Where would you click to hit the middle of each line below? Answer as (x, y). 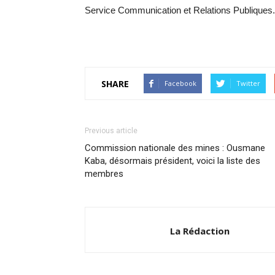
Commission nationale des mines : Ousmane (175, 148)
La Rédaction (200, 231)
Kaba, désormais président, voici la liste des (172, 161)
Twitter (248, 83)
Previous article (111, 131)
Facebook (180, 83)
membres (104, 174)
